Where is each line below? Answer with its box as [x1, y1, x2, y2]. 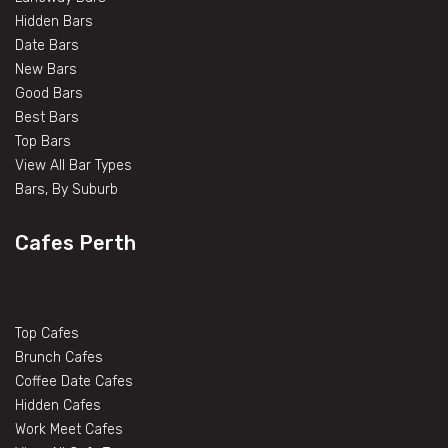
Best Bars [15, 108, 79, 126]
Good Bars [15, 84, 83, 102]
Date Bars [15, 36, 79, 54]
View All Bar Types [15, 156, 132, 174]
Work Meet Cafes [15, 420, 123, 438]
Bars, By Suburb [15, 180, 118, 198]
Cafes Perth [15, 230, 136, 255]
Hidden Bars [15, 12, 93, 30]
